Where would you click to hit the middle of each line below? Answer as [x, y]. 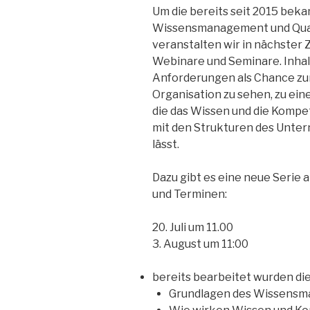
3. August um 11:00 [200, 244]
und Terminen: [190, 194]
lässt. [166, 145]
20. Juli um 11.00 [193, 228]
